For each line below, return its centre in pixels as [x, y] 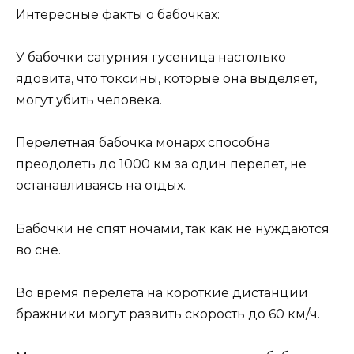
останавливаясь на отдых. [101, 186]
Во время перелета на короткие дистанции [162, 292]
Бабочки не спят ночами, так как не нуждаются [173, 228]
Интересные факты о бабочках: [118, 14]
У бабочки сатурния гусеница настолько [151, 58]
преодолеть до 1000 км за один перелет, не [161, 164]
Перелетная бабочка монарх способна [143, 143]
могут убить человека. [89, 100]
